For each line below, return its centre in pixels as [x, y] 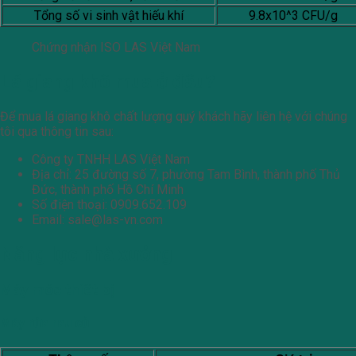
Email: [50, 219]
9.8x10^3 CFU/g [293, 16]
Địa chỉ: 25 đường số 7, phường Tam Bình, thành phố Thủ [186, 174]
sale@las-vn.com [115, 219]
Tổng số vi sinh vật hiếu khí [109, 16]
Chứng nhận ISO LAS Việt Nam [116, 48]
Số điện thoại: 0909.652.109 [109, 204]
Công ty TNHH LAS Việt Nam [111, 159]
